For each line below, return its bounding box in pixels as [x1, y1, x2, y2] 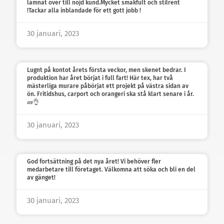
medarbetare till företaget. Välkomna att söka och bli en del [27, 166, 195, 173]
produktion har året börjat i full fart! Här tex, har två [27, 74, 173, 82]
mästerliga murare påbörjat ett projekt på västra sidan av [27, 82, 188, 90]
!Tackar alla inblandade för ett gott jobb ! [27, 7, 141, 14]
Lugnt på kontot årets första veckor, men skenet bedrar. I [27, 66, 186, 74]
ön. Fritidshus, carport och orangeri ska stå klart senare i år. [27, 90, 194, 98]
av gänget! [27, 174, 55, 181]
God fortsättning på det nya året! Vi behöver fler [27, 158, 161, 165]
